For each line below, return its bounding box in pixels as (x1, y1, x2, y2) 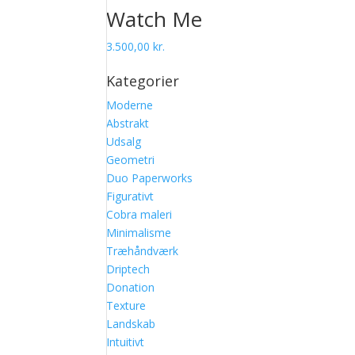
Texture (106, 298, 147, 313)
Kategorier (106, 71, 180, 90)
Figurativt (106, 189, 155, 204)
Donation (106, 280, 155, 295)
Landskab (106, 316, 156, 331)
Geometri (106, 152, 155, 167)
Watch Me (106, 5, 203, 33)
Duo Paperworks (106, 170, 193, 185)
